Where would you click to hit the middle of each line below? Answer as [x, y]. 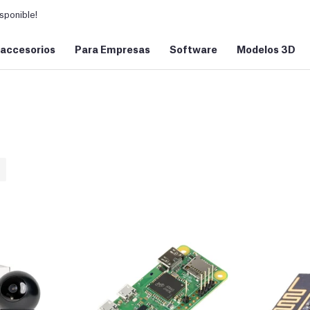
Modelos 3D [266, 48]
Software [193, 48]
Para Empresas [112, 48]
